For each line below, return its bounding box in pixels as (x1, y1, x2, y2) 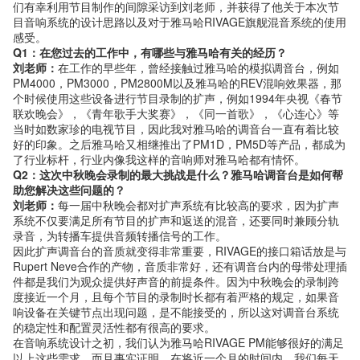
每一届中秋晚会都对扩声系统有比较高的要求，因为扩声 (58, 197, 339, 214)
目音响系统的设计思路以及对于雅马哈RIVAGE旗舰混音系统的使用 (13, 14, 346, 31)
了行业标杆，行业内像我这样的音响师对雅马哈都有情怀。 (13, 151, 305, 168)
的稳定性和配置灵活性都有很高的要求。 (13, 319, 215, 336)
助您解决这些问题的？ (13, 182, 125, 198)
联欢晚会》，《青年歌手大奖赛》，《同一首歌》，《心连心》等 (13, 105, 339, 122)
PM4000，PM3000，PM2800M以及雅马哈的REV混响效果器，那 (13, 75, 342, 92)
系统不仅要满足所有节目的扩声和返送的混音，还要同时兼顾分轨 (13, 212, 339, 229)
